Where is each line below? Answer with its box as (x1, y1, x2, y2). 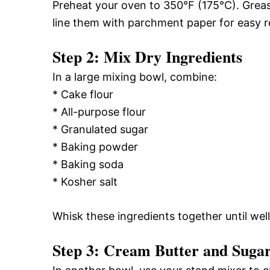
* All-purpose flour (52, 105, 146, 118)
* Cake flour (52, 87, 113, 101)
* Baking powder (52, 140, 138, 153)
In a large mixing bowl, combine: (52, 70, 217, 83)
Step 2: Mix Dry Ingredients (52, 45, 242, 68)
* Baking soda (52, 157, 124, 171)
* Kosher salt (52, 175, 118, 188)
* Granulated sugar (52, 122, 148, 136)
